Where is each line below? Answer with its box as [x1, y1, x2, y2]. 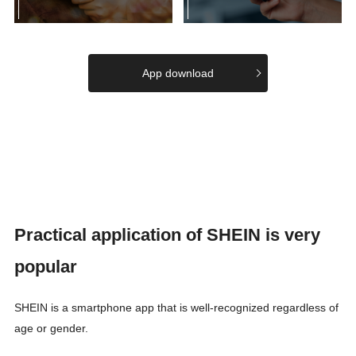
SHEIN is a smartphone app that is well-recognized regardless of [14, 300, 339, 314]
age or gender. [14, 321, 91, 335]
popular [14, 257, 77, 277]
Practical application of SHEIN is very [14, 225, 320, 245]
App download [141, 67, 214, 80]
